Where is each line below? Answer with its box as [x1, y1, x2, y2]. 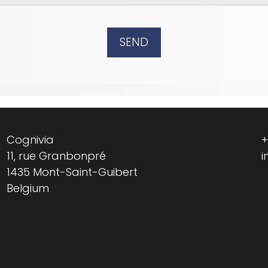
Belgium [6, 181, 49, 196]
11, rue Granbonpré [6, 148, 106, 163]
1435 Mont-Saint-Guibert [6, 165, 138, 179]
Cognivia [6, 132, 54, 147]
